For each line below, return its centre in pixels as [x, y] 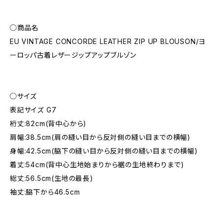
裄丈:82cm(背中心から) [48, 123]
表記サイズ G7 [33, 110]
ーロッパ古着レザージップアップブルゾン [73, 55]
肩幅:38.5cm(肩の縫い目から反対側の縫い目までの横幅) [100, 137]
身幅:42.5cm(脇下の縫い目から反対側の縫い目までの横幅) [104, 151]
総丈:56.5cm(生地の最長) [52, 178]
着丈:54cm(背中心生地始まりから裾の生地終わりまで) [97, 164]
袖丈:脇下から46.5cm [45, 192]
